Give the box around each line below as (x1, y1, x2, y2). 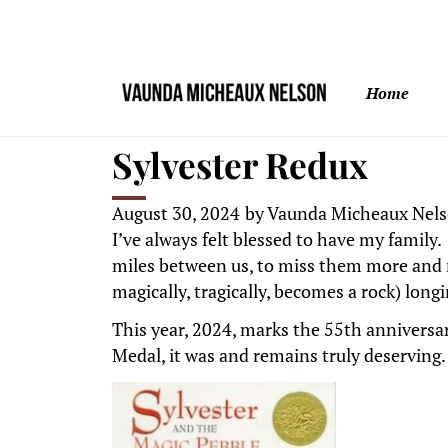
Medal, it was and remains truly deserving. (112, 344, 446, 368)
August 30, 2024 (112, 202, 240, 225)
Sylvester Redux (112, 141, 368, 188)
